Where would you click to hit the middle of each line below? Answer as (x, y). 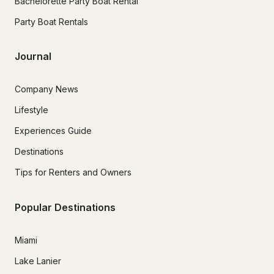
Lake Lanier (38, 261)
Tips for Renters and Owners (73, 172)
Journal (33, 56)
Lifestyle (31, 110)
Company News (46, 89)
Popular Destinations (65, 207)
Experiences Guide (53, 131)
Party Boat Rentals (51, 21)
